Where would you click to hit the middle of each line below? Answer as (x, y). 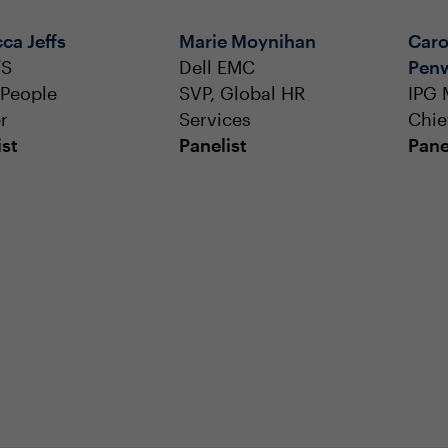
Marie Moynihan (247, 190)
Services (215, 268)
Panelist (213, 294)
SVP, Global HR (242, 242)
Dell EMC (217, 216)
